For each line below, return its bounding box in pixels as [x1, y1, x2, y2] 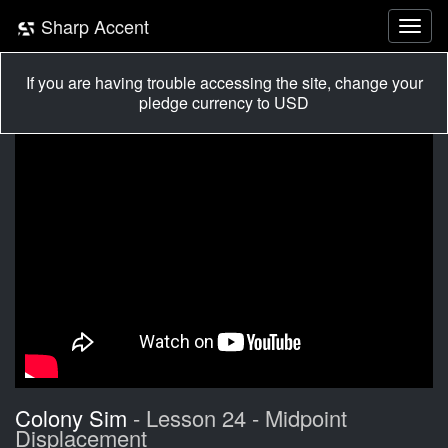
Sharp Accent [36, 13, 149, 39]
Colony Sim [15, 401, 127, 433]
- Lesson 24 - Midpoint [127, 401, 347, 433]
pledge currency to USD [139, 91, 309, 114]
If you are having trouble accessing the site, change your [25, 71, 423, 94]
